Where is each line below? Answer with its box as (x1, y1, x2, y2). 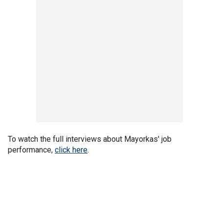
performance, (8, 145, 55, 154)
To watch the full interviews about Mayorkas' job (8, 134, 172, 144)
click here (55, 145, 88, 154)
